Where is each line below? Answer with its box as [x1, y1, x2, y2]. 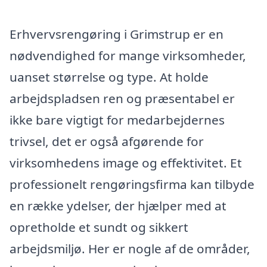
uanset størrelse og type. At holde [10, 68, 209, 85]
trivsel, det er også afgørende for [10, 132, 204, 150]
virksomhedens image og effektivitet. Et [10, 154, 242, 171]
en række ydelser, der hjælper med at [10, 197, 226, 214]
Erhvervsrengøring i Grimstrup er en [10, 25, 223, 42]
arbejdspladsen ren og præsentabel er [10, 89, 235, 107]
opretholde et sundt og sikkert [10, 218, 188, 235]
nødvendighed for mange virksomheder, [10, 46, 246, 64]
